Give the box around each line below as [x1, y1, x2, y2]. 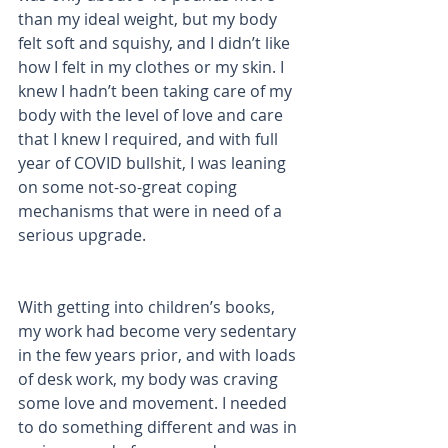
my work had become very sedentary [18, 320, 300, 342]
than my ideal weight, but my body [18, 8, 281, 30]
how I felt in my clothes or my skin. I [18, 56, 288, 78]
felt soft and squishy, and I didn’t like [18, 32, 294, 54]
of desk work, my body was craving [18, 368, 282, 390]
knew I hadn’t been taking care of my [18, 80, 296, 102]
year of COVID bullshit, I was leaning [18, 152, 290, 174]
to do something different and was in [18, 416, 301, 438]
